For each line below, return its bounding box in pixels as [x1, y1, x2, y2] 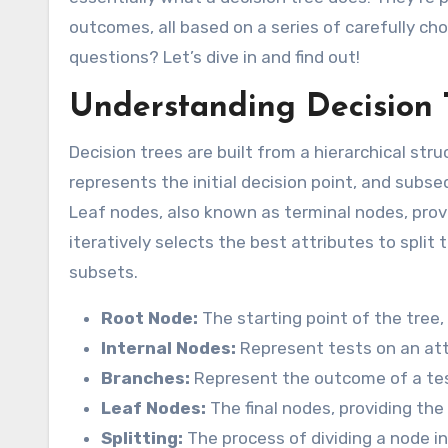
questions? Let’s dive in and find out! [69, 47, 360, 68]
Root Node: [101, 308, 198, 329]
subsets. [69, 262, 138, 283]
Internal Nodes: [101, 338, 236, 359]
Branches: [101, 368, 190, 389]
